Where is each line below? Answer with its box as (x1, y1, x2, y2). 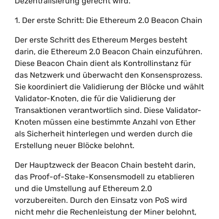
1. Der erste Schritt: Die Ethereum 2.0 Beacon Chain (15, 16, 202, 25)
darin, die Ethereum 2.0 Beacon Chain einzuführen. (15, 47, 202, 56)
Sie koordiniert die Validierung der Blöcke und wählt (15, 82, 204, 91)
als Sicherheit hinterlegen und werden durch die (15, 129, 193, 138)
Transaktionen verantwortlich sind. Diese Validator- (15, 106, 201, 115)
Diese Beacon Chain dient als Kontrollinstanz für (15, 59, 191, 68)
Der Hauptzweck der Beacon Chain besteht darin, (15, 160, 196, 170)
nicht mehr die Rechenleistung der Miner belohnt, (15, 207, 197, 217)
